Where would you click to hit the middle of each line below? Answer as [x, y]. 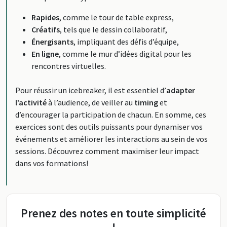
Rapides [45, 17]
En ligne [45, 54]
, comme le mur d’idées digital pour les [125, 54]
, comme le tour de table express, [117, 17]
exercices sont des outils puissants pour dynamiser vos [109, 127]
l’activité [31, 102]
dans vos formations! [52, 163]
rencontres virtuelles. [69, 66]
